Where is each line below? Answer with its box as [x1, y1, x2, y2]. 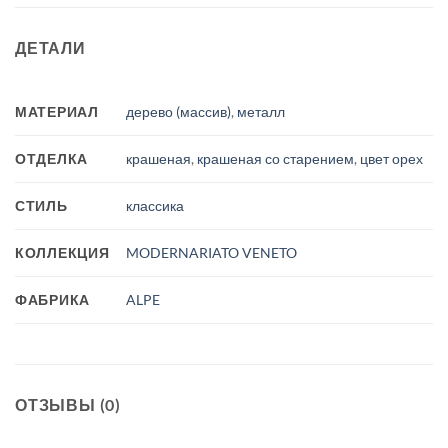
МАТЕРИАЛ [15, 102, 99, 120]
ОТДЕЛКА [15, 149, 89, 167]
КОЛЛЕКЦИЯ [15, 243, 110, 261]
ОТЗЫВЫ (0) [15, 394, 121, 414]
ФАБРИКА [15, 290, 91, 308]
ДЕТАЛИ [15, 37, 86, 57]
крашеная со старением [197, 150, 355, 168]
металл [237, 103, 286, 121]
